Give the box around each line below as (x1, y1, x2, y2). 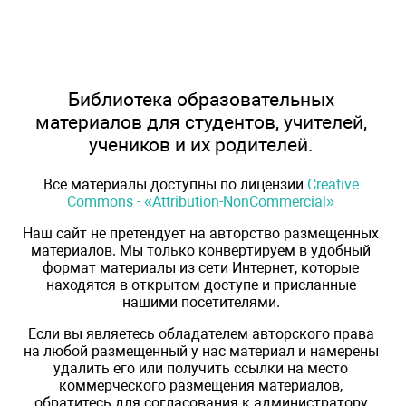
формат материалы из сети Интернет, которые (43, 258, 359, 276)
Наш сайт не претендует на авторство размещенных (23, 224, 379, 242)
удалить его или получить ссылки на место (53, 359, 348, 377)
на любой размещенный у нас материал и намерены (23, 342, 379, 360)
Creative (306, 175, 359, 193)
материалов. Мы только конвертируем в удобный (31, 241, 371, 259)
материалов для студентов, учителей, (34, 111, 367, 134)
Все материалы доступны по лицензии (43, 175, 307, 193)
